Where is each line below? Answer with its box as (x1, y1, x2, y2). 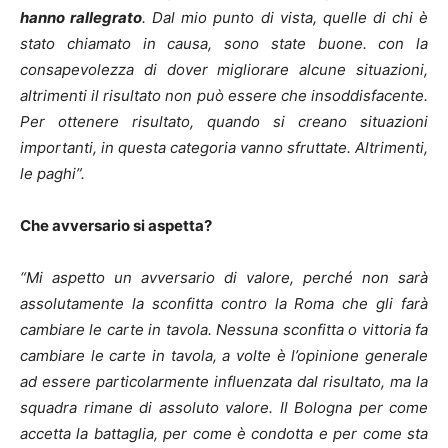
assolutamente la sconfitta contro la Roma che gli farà (20, 294, 428, 314)
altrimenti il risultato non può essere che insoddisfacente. (20, 86, 428, 106)
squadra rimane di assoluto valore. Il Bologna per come (20, 398, 428, 418)
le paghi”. (20, 164, 85, 184)
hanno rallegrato (20, 8, 143, 28)
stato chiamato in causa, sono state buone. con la (20, 34, 428, 54)
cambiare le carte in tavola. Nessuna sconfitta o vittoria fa (20, 320, 428, 340)
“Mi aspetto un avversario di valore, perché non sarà (20, 268, 428, 288)
